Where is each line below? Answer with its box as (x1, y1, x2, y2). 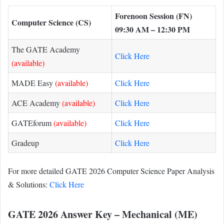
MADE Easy (11, 77, 55, 88)
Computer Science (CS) (11, 16, 91, 28)
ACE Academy (11, 97, 62, 108)
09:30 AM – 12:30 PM (115, 23, 190, 35)
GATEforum (11, 117, 53, 128)
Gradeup (11, 137, 39, 148)
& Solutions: (8, 179, 49, 190)
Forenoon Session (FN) (115, 9, 192, 21)
